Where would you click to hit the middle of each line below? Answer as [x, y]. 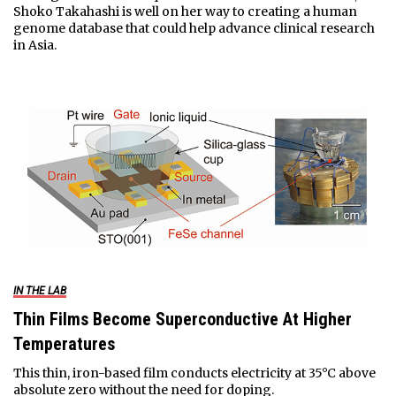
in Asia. [34, 45]
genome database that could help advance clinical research [194, 28]
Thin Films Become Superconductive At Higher [182, 319]
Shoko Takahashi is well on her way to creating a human [185, 11]
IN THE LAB [39, 290]
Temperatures [64, 343]
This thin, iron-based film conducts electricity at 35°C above [194, 373]
